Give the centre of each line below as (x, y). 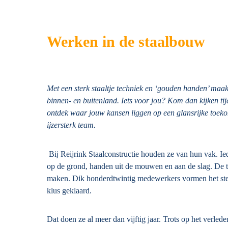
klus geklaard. (69, 190)
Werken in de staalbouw (126, 41)
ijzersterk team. (71, 125)
